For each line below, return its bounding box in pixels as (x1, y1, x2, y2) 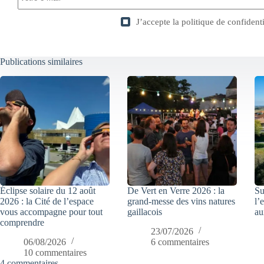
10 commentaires (24, 247, 87, 258)
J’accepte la (136, 17, 181, 27)
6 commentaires (151, 236, 210, 247)
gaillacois (127, 207, 163, 217)
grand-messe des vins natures (127, 196, 236, 207)
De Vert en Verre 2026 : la (127, 186, 225, 196)
